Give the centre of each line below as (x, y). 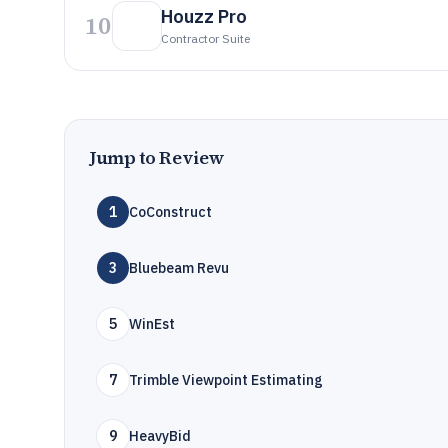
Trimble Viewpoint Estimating (226, 380)
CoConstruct (170, 212)
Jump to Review (157, 157)
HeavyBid (160, 436)
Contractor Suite (205, 38)
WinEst (152, 324)
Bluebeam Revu (179, 268)
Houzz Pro (204, 16)
